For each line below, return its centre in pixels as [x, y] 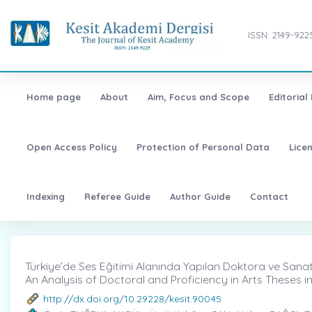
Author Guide [200, 196]
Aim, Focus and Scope [198, 97]
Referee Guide [117, 196]
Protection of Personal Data [203, 147]
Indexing [45, 196]
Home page [53, 97]
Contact [269, 196]
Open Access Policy [71, 147]
